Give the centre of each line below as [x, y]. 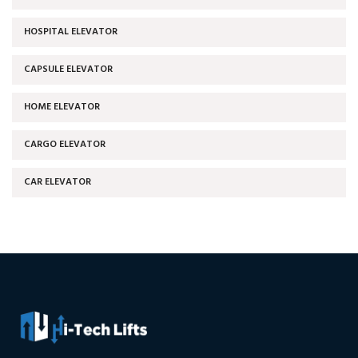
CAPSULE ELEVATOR [68, 69]
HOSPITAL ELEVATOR [71, 32]
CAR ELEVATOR [58, 182]
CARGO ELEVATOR [65, 144]
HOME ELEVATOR [62, 107]
